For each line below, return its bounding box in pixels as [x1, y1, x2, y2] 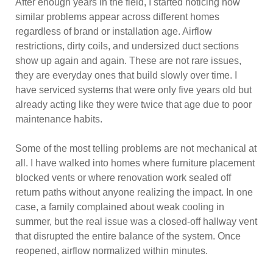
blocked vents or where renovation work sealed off [15, 172, 231, 183]
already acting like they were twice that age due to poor [15, 99, 252, 110]
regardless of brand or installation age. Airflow [15, 26, 212, 37]
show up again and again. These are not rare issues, [15, 55, 241, 66]
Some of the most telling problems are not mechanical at [15, 143, 257, 154]
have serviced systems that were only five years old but [15, 85, 252, 95]
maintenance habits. [15, 114, 102, 124]
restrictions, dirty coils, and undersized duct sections [15, 41, 239, 51]
